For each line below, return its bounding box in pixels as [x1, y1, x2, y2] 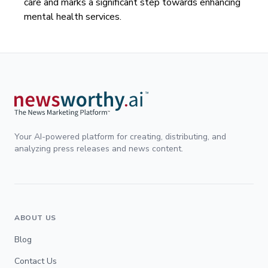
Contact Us [14, 255, 57, 267]
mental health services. [24, 10, 121, 23]
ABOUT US [14, 212, 56, 223]
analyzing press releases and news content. [14, 142, 183, 154]
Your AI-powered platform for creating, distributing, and [14, 130, 226, 142]
